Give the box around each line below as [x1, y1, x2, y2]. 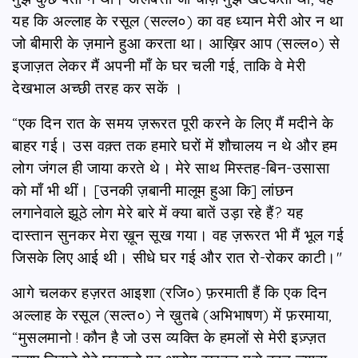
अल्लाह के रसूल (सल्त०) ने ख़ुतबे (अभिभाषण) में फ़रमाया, [12, 304, 332, 324]
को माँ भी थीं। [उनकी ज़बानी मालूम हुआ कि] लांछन [12, 180, 294, 200]
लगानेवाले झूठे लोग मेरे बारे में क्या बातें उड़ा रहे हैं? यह [12, 202, 304, 222]
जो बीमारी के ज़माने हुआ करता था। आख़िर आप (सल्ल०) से [12, 33, 340, 53]
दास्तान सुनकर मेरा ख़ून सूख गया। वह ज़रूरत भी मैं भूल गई [12, 225, 344, 245]
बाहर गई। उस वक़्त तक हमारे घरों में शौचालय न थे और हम [12, 135, 338, 155]
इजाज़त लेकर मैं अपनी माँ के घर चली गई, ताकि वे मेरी [12, 55, 305, 75]
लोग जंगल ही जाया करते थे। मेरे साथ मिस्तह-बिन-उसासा [12, 157, 329, 177]
